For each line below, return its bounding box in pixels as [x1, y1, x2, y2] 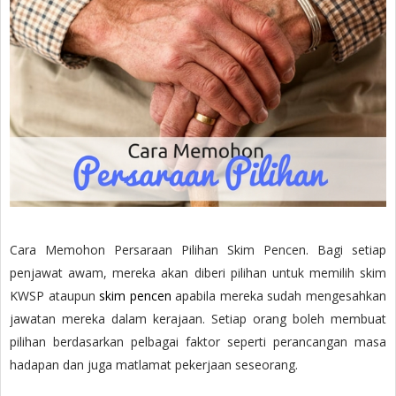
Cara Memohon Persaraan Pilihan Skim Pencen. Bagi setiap [10, 240, 386, 258]
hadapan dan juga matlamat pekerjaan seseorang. [10, 355, 298, 373]
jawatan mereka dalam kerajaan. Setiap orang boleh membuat [10, 309, 386, 327]
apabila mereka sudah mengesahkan [171, 286, 387, 304]
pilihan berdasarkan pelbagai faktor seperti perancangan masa [10, 332, 386, 350]
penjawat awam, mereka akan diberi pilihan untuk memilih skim [10, 263, 386, 281]
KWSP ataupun [10, 286, 100, 304]
